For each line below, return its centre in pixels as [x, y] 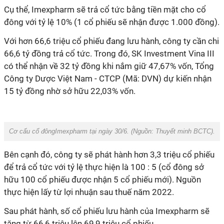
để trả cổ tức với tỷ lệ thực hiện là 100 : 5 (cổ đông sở [104, 167]
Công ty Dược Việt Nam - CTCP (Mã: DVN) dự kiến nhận [108, 78]
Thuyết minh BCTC [183, 131]
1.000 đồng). [195, 22]
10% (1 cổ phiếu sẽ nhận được [113, 22]
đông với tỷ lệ [30, 22]
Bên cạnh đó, [29, 154]
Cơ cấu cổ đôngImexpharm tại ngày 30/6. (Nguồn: [82, 131]
